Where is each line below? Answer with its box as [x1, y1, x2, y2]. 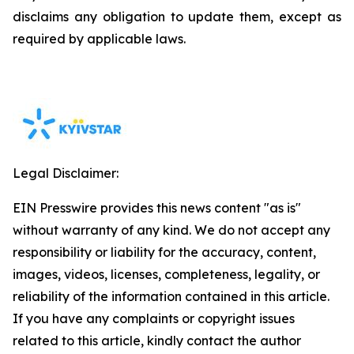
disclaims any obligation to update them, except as [13, 9, 341, 24]
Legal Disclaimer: [13, 165, 119, 181]
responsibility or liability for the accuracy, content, [13, 244, 316, 260]
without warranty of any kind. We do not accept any [13, 222, 330, 238]
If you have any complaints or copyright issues [13, 311, 295, 326]
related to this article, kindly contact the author [13, 333, 301, 348]
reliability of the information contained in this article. [13, 288, 330, 304]
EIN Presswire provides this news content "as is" [13, 200, 301, 216]
